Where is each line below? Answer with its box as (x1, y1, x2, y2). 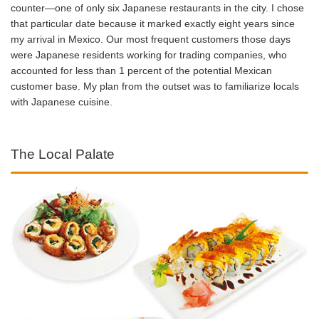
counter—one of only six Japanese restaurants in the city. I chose (11, 1, 304, 14)
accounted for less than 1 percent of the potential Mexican (11, 64, 272, 76)
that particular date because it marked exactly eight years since (11, 17, 295, 29)
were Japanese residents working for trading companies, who (11, 48, 287, 61)
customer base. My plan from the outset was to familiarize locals (11, 80, 299, 92)
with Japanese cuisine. (11, 95, 113, 108)
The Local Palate (11, 147, 115, 162)
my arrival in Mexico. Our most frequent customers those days (11, 33, 291, 45)
